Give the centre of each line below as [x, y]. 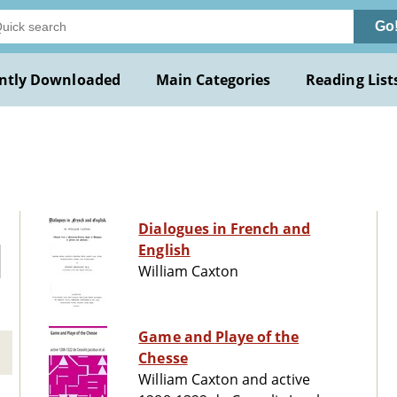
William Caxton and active [225, 380]
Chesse [163, 358]
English [164, 250]
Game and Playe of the [219, 337]
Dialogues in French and [225, 229]
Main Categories [213, 80]
